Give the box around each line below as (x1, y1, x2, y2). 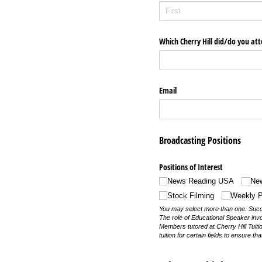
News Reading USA (167, 177, 235, 186)
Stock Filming (167, 191, 215, 200)
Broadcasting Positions (159, 134, 241, 147)
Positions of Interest (159, 161, 223, 173)
